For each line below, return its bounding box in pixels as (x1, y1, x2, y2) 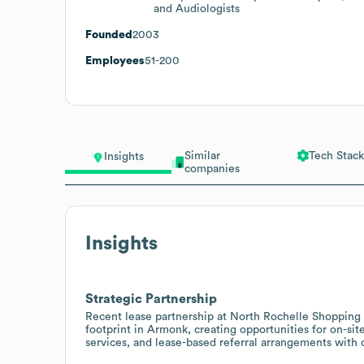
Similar (184, 149, 220, 162)
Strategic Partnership (85, 292, 217, 305)
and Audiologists (154, 2, 240, 15)
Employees (85, 54, 145, 67)
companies (184, 162, 240, 175)
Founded (85, 28, 132, 41)
